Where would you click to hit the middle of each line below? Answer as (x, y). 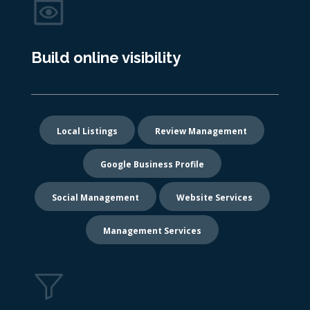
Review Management (201, 131)
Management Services (152, 231)
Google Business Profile (152, 165)
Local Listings (88, 131)
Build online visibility (106, 58)
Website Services (214, 198)
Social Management (95, 198)
